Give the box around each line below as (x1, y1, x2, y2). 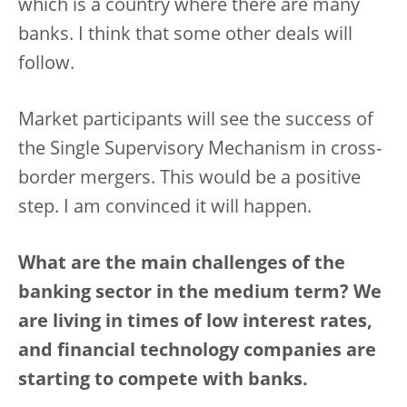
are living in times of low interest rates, (18, 313, 372, 332)
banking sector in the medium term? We (18, 284, 382, 303)
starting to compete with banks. (18, 372, 308, 390)
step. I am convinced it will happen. (18, 199, 312, 217)
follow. (18, 55, 74, 74)
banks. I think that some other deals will (18, 26, 352, 45)
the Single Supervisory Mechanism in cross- (18, 141, 382, 159)
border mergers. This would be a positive (18, 170, 361, 188)
